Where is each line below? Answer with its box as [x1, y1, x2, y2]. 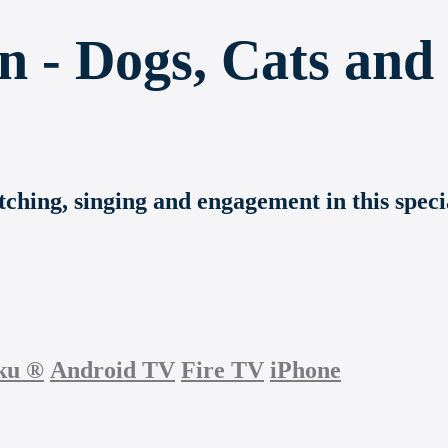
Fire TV [181, 357, 264, 384]
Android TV [50, 357, 175, 384]
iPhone [270, 357, 341, 384]
